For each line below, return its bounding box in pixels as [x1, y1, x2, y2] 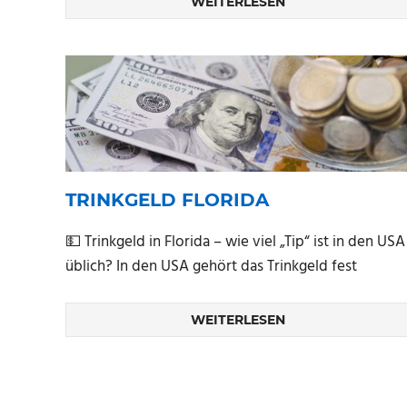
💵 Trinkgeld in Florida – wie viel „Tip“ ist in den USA [65, 230, 405, 254]
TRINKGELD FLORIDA [65, 189, 269, 211]
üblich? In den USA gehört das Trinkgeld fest [65, 254, 357, 279]
